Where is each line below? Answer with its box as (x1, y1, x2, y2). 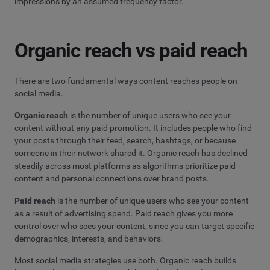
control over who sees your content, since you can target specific (14, 221, 254, 231)
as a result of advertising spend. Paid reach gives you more (14, 208, 233, 218)
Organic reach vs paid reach (14, 38, 248, 62)
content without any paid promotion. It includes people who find (14, 123, 252, 133)
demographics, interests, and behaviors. (14, 233, 163, 243)
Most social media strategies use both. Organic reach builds (14, 255, 236, 265)
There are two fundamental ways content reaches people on (14, 75, 237, 86)
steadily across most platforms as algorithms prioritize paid (14, 161, 236, 171)
